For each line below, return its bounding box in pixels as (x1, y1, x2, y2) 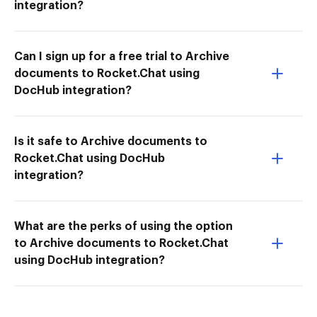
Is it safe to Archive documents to (14, 135, 207, 147)
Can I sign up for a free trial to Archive (14, 50, 229, 62)
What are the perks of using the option (14, 220, 233, 232)
